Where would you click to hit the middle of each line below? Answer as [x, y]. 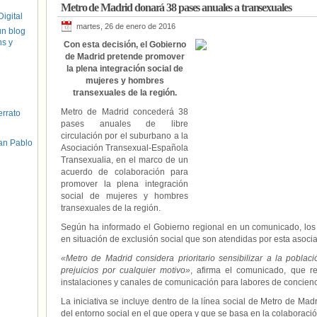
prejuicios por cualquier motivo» [126, 270]
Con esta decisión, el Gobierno [125, 45]
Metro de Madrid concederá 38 [125, 112]
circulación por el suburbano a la [125, 136]
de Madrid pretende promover [125, 57]
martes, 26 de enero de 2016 [126, 26]
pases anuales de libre [125, 124]
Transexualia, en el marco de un [125, 160]
